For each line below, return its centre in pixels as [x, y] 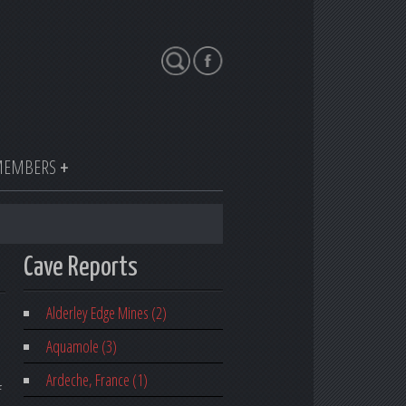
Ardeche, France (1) [97, 380]
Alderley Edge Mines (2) [106, 313]
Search [179, 57]
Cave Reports [81, 268]
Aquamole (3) [81, 347]
